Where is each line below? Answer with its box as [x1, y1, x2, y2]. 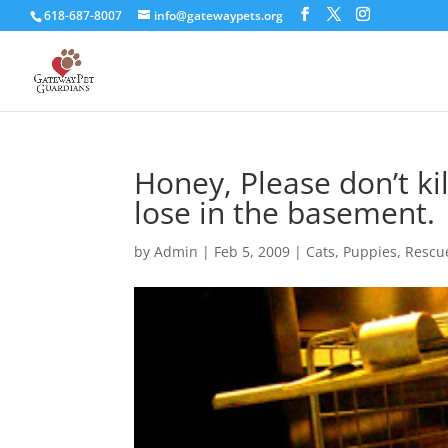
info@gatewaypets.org [154, 7, 283, 24]
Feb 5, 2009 [214, 242, 291, 261]
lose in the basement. [134, 192, 436, 233]
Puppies [343, 242, 398, 261]
